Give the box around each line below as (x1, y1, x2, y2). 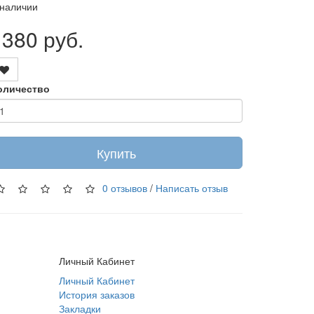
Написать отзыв (156, 180, 228, 195)
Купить (97, 144, 136, 162)
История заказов (58, 287, 135, 301)
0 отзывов (102, 180, 147, 195)
